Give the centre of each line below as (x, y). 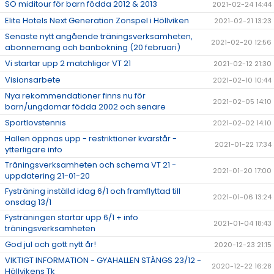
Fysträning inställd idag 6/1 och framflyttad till (93, 191)
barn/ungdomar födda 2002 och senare (85, 107)
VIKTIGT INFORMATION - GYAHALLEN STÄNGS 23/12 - (103, 261)
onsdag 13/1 (28, 202)
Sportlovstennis (35, 123)
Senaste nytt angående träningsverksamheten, (99, 37)
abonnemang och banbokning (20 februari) (93, 48)
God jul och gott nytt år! (50, 245)
